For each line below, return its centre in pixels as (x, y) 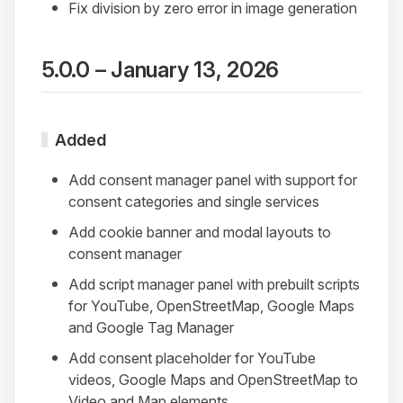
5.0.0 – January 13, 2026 (161, 70)
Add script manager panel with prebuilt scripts (214, 285)
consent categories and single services (194, 202)
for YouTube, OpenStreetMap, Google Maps (211, 306)
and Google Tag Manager (151, 328)
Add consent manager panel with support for (213, 180)
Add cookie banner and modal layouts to (200, 233)
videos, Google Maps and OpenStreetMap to (213, 380)
